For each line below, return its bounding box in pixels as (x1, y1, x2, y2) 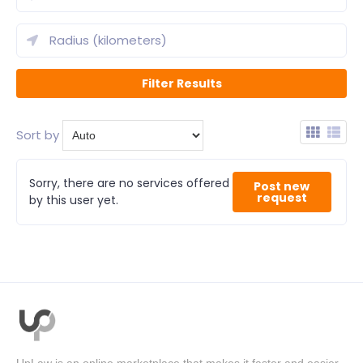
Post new (254, 178, 310, 194)
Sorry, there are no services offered (29, 175, 229, 191)
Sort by (16, 126, 59, 143)
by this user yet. (29, 192, 118, 208)
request (256, 190, 307, 206)
